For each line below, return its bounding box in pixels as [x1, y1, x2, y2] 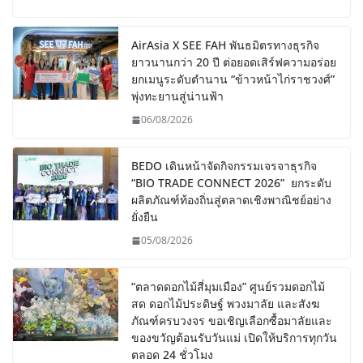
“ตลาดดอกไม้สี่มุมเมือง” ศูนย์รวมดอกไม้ [131, 279, 325, 295]
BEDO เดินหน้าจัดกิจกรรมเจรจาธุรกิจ [131, 158, 317, 174]
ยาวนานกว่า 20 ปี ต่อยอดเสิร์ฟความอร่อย [131, 54, 336, 70]
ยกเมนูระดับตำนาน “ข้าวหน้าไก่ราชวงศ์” [131, 71, 335, 88]
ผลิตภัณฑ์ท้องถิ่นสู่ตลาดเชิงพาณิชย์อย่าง [131, 192, 331, 208]
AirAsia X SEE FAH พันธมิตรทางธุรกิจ [131, 37, 319, 53]
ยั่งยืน [131, 209, 158, 225]
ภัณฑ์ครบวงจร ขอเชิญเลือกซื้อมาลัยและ [131, 313, 332, 329]
